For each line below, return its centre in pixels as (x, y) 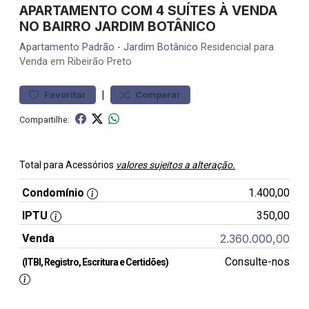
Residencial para (236, 47)
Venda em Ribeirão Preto (76, 62)
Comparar (158, 95)
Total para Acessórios (68, 165)
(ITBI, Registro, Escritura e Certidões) (95, 262)
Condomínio (53, 193)
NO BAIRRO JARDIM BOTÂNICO (118, 26)
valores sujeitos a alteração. (176, 165)
